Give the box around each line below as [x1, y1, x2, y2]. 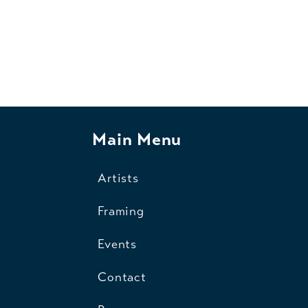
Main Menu [92, 129, 182, 151]
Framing [98, 203, 144, 219]
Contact [98, 269, 146, 285]
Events [98, 236, 137, 252]
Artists [98, 170, 139, 186]
